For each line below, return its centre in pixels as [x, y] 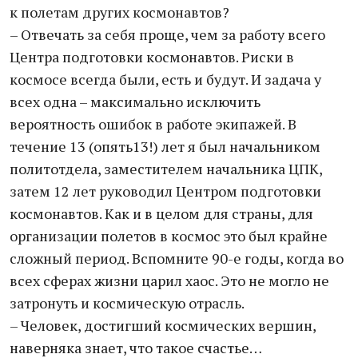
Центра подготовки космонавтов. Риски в [152, 57]
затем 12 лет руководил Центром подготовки [165, 191]
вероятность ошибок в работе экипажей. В [153, 124]
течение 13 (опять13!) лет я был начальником [165, 146]
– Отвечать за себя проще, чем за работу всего [167, 34]
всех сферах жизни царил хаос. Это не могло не [169, 280]
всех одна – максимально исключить [135, 101]
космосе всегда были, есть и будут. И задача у [165, 79]
